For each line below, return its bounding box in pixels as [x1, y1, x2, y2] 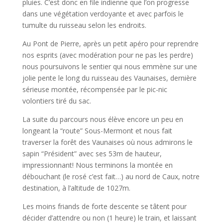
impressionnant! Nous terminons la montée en [22, 160, 173, 170]
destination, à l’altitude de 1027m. [22, 183, 130, 193]
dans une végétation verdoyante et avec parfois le [22, 9, 184, 18]
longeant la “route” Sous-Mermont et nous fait [22, 126, 172, 135]
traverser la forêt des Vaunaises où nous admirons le [22, 137, 193, 147]
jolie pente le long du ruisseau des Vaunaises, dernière [22, 73, 197, 83]
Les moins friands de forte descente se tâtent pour [22, 202, 187, 211]
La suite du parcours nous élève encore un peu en [22, 114, 183, 124]
